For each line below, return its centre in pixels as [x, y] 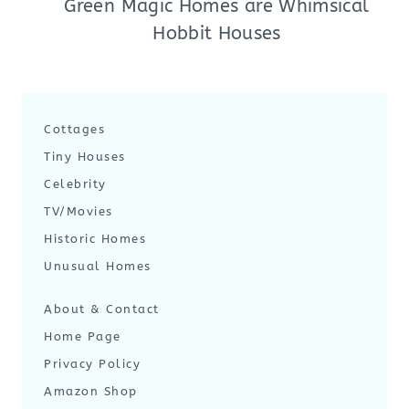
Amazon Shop [91, 391]
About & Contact [102, 309]
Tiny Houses [85, 157]
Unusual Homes [98, 266]
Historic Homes [95, 239]
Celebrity [75, 184]
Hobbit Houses [217, 33]
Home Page [83, 336]
